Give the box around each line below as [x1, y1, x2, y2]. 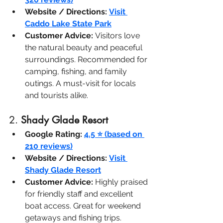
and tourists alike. [25, 91, 88, 101]
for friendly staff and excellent [25, 189, 135, 199]
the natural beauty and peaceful [25, 43, 144, 53]
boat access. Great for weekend [25, 201, 143, 211]
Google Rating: [25, 129, 82, 139]
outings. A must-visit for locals [25, 79, 138, 89]
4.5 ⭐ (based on [84, 129, 144, 139]
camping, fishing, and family [25, 67, 129, 77]
